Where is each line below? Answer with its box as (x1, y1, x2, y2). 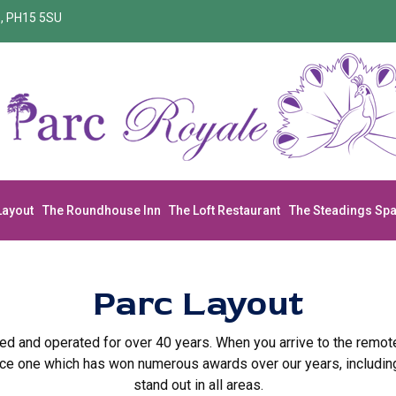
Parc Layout (93, 282, 303, 325)
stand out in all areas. (133, 377, 263, 393)
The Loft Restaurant (169, 202, 281, 217)
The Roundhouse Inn (42, 202, 161, 217)
